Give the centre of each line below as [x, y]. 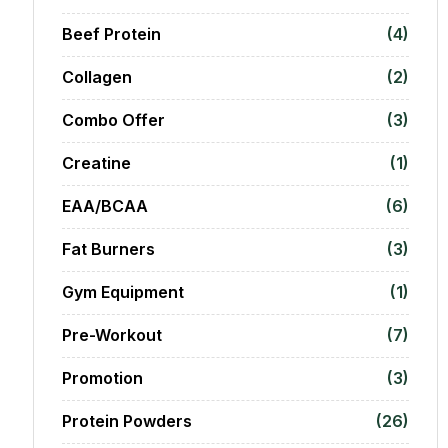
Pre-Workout [112, 335]
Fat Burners [109, 249]
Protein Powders [127, 421]
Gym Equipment [123, 292]
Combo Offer [114, 120]
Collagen [97, 77]
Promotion [103, 378]
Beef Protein [112, 34]
